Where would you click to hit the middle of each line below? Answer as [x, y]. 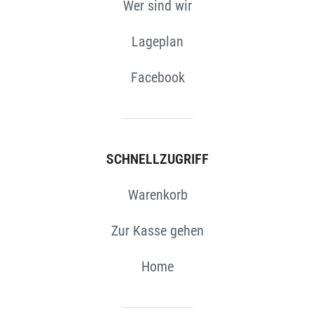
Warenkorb [157, 194]
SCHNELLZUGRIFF [157, 159]
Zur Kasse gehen [157, 230]
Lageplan [157, 42]
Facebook [157, 78]
